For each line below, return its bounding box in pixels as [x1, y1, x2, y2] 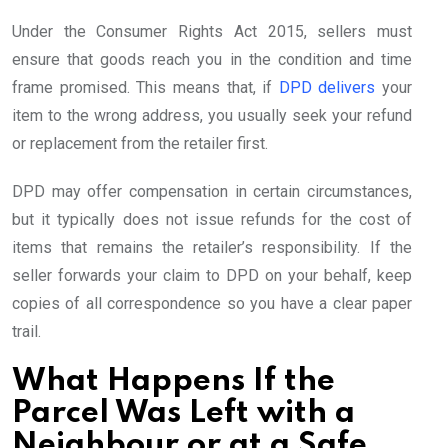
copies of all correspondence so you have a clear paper [12, 294, 412, 314]
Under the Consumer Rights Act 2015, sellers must [12, 22, 412, 42]
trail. [12, 322, 41, 342]
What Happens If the [12, 366, 335, 398]
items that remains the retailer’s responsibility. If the [12, 238, 412, 258]
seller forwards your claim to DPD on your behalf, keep [12, 266, 412, 286]
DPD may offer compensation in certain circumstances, [12, 182, 412, 202]
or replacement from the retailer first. [12, 134, 268, 154]
